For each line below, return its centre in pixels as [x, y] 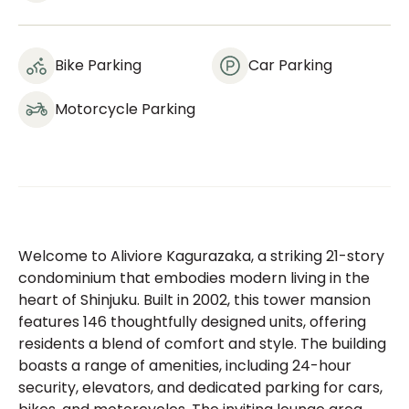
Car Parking [290, 65]
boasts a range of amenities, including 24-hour [185, 366]
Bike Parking [98, 65]
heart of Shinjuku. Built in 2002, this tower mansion [194, 300]
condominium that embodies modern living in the [194, 278]
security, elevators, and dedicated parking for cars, [200, 388]
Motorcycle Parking [125, 109]
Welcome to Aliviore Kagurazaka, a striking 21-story [201, 256]
